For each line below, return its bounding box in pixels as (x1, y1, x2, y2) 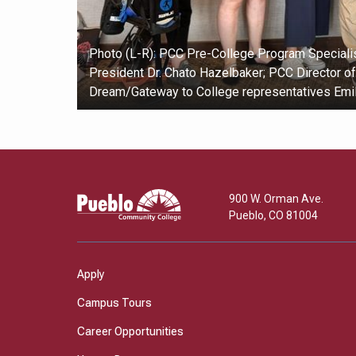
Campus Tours (77, 296, 152, 309)
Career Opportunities (77, 325, 184, 338)
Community (77, 207, 133, 221)
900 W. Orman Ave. (229, 192, 323, 206)
